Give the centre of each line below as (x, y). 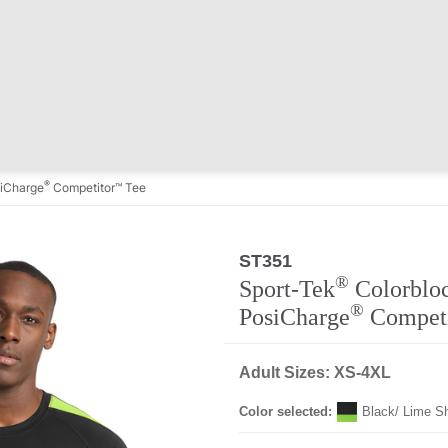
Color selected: (285, 411)
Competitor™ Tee (98, 187)
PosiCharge (294, 317)
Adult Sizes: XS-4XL (315, 372)
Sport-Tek (287, 289)
